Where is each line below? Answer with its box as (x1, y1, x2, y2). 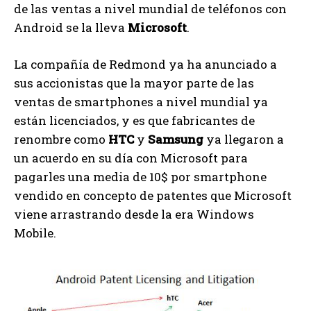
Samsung (148, 131, 203, 147)
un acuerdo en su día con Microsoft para (14, 149, 248, 166)
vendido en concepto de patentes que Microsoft (14, 187, 292, 203)
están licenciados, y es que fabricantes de (14, 112, 255, 128)
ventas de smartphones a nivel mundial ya (14, 93, 268, 110)
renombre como (14, 131, 108, 147)
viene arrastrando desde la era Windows (14, 205, 254, 222)
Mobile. (14, 224, 56, 241)
